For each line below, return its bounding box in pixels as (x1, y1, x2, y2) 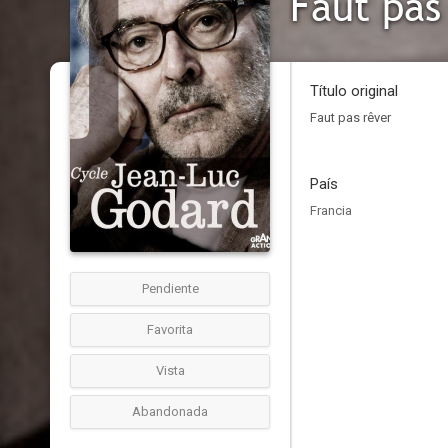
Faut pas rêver (310, 110, 391, 125)
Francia (310, 203, 352, 218)
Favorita (147, 322, 193, 337)
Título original (310, 82, 398, 100)
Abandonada (132, 404, 208, 419)
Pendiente (141, 281, 199, 296)
